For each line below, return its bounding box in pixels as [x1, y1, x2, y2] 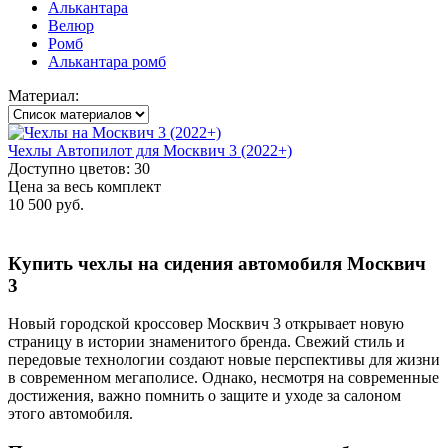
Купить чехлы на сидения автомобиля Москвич [8, 252, 426, 274]
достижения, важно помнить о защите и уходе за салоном [8, 387, 401, 405]
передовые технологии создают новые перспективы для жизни [8, 351, 440, 369]
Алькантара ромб [48, 52, 166, 70]
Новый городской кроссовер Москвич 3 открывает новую [8, 315, 404, 333]
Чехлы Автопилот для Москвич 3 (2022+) [8, 141, 292, 159]
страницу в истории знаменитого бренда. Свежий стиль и [8, 333, 405, 351]
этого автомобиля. [8, 405, 133, 423]
